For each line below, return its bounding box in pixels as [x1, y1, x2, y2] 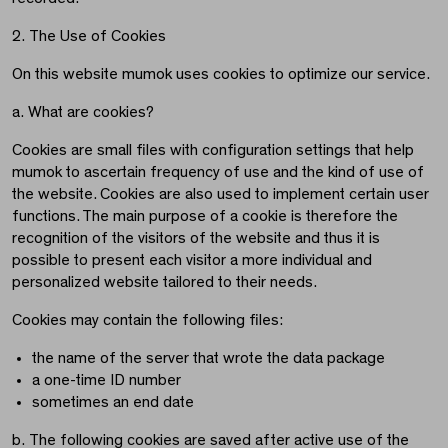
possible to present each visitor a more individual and [12, 252, 372, 269]
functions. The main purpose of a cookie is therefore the [12, 208, 398, 225]
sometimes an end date [32, 394, 194, 411]
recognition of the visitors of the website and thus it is [12, 230, 380, 247]
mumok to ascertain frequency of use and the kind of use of [12, 164, 424, 181]
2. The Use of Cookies [12, 28, 166, 45]
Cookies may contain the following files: [12, 312, 283, 329]
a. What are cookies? [12, 104, 154, 121]
